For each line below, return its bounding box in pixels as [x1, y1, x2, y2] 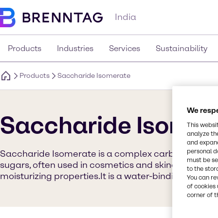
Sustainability [156, 44, 208, 53]
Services [109, 44, 140, 53]
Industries [57, 44, 93, 53]
